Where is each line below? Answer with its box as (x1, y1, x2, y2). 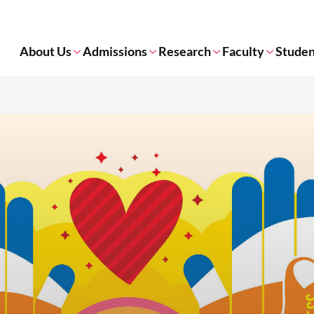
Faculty (222, 43, 264, 59)
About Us (20, 43, 71, 59)
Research (158, 43, 211, 59)
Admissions (83, 43, 147, 59)
